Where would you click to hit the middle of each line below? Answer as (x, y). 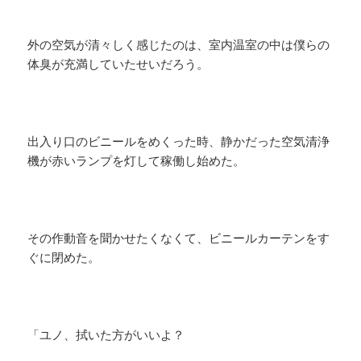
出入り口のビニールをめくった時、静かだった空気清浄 (179, 141)
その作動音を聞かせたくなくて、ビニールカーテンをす (179, 238)
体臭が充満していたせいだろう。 (118, 64)
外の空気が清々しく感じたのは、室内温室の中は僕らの (179, 45)
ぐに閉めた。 (64, 257)
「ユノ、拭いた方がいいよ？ (106, 335)
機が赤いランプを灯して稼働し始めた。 (137, 161)
